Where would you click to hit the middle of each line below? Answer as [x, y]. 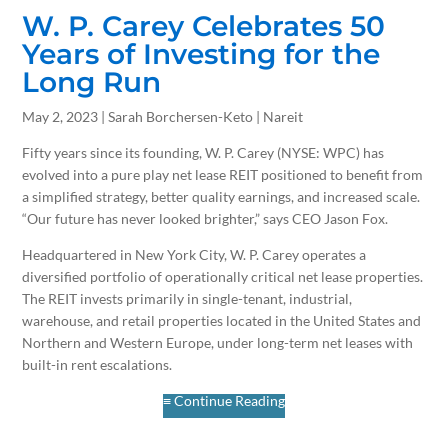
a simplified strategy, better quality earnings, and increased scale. [221, 196]
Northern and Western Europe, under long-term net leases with [218, 342]
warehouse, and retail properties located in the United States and [222, 320]
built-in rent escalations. [97, 364]
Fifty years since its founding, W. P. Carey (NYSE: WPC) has [203, 152]
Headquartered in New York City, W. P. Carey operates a [194, 254]
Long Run [92, 81]
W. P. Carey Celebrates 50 [204, 25]
